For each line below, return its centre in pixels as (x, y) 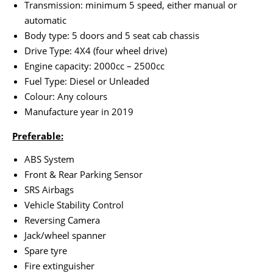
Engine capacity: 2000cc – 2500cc (94, 66)
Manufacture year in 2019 (79, 112)
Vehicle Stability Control (74, 205)
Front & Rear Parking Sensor (83, 174)
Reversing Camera (62, 220)
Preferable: (38, 136)
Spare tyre (46, 250)
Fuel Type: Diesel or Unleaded (87, 81)
